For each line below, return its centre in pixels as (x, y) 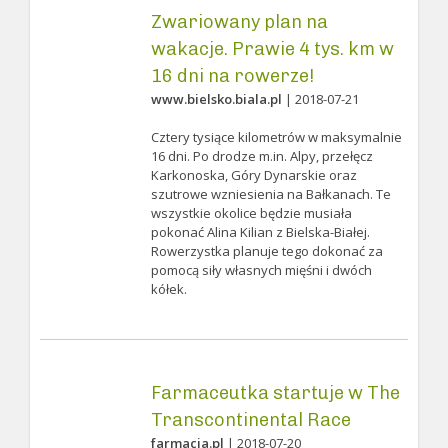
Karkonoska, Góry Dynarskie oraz (253, 175)
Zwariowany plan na (239, 22)
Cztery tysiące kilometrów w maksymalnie (276, 137)
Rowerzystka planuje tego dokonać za (266, 251)
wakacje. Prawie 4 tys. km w (272, 49)
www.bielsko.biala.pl (216, 99)
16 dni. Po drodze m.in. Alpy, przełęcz (261, 156)
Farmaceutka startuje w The (275, 393)
